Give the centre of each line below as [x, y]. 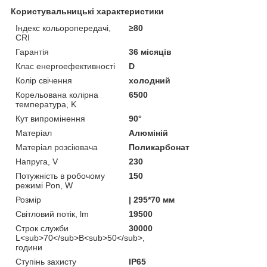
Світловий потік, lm [52, 214]
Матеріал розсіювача [57, 147]
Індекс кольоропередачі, [63, 28]
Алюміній [149, 133]
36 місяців [150, 52]
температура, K [46, 104]
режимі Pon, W [44, 185]
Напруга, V [37, 161]
